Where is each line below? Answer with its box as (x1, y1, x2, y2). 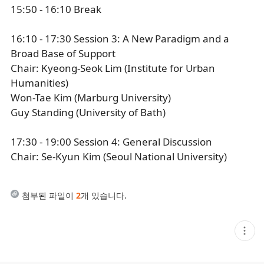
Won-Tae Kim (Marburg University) (11, 91, 171, 104)
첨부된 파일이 (22, 190, 76, 201)
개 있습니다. (81, 190, 127, 201)
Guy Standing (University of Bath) (11, 105, 166, 119)
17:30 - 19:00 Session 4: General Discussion (11, 135, 212, 148)
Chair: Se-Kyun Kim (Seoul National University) (11, 150, 227, 163)
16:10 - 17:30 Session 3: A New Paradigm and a (11, 32, 229, 45)
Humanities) (11, 76, 68, 90)
